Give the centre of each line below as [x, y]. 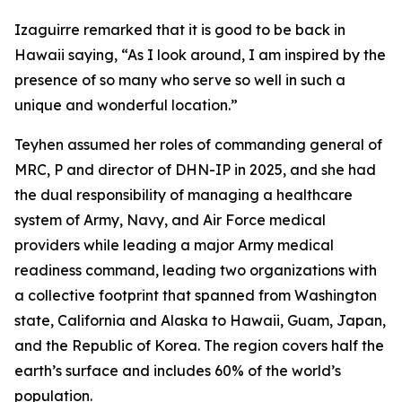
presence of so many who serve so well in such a [180, 80]
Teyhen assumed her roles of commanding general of [198, 144]
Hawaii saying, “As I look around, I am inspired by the [200, 55]
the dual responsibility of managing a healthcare [184, 195]
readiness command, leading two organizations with [196, 270]
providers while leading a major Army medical [174, 245]
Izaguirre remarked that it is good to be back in [180, 30]
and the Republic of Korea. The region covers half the [199, 345]
